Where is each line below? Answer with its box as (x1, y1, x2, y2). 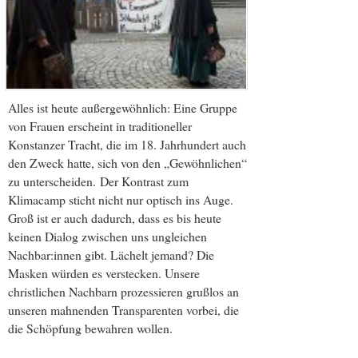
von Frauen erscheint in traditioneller (8, 117, 192, 135)
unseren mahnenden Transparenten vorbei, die (8, 301, 239, 319)
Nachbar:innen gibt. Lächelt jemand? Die (8, 246, 214, 264)
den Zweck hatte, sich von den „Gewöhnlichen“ (8, 154, 247, 172)
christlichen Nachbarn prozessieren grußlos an (8, 283, 239, 300)
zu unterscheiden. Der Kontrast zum (8, 173, 189, 190)
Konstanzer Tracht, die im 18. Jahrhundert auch (8, 136, 246, 153)
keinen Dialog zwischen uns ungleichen (8, 228, 207, 245)
